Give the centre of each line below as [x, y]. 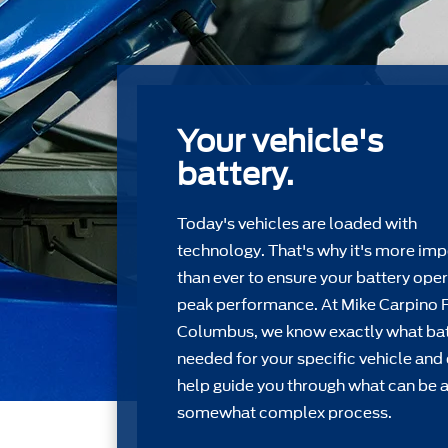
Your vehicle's [280, 141]
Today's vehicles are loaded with [297, 224]
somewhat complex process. [284, 413]
